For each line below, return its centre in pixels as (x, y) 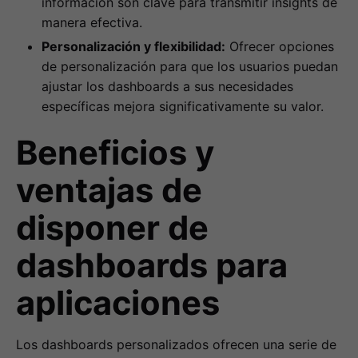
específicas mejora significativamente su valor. (183, 107)
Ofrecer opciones (280, 47)
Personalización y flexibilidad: (133, 47)
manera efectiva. (92, 23)
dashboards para (152, 265)
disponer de (112, 227)
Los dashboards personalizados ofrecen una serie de (176, 344)
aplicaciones (118, 302)
